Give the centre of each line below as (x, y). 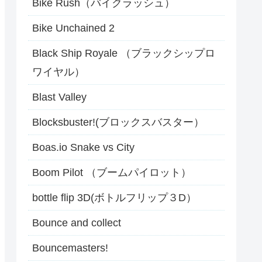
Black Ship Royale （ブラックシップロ (124, 54)
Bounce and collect (77, 223)
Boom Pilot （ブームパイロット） (112, 173)
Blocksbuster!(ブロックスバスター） (118, 123)
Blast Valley (59, 97)
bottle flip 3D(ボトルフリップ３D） (114, 198)
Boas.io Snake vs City (83, 148)
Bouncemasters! (70, 248)
